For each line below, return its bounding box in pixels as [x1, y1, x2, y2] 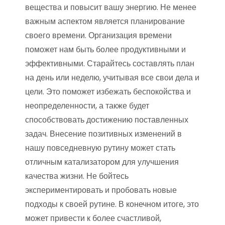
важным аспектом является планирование [25, 16, 185, 28]
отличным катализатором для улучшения [25, 156, 179, 168]
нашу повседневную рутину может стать [25, 142, 175, 154]
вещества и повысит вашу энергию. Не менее [25, 2, 196, 14]
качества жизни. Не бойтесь [25, 170, 129, 182]
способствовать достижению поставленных [25, 114, 188, 126]
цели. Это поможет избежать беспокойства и [25, 86, 191, 98]
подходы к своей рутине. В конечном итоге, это [25, 198, 199, 210]
